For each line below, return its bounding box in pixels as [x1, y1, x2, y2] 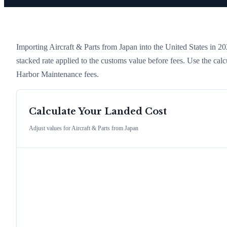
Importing [16, 42, 49, 51]
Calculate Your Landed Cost [29, 106, 167, 118]
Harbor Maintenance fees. [16, 69, 99, 79]
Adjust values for [29, 125, 71, 132]
